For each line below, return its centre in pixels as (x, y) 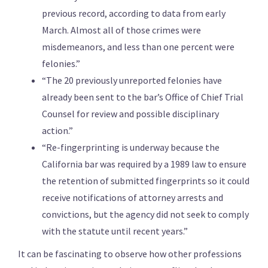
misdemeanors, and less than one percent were (138, 47)
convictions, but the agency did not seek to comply (145, 214)
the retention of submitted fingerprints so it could (146, 181)
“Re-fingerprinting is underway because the (131, 147)
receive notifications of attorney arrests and (133, 198)
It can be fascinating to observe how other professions (130, 254)
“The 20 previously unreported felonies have (132, 80)
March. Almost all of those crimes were (121, 30)
